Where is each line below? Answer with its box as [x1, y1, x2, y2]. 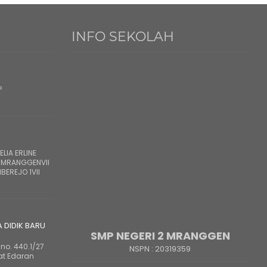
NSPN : [129, 243, 156, 254]
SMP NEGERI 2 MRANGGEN [90, 228, 230, 243]
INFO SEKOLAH [71, 29, 174, 45]
